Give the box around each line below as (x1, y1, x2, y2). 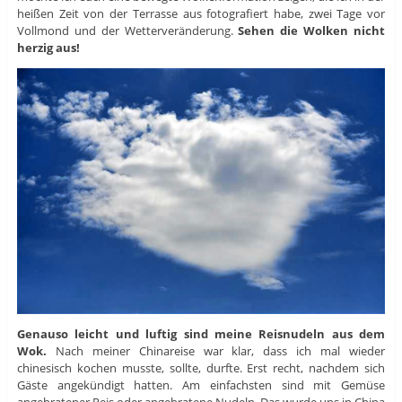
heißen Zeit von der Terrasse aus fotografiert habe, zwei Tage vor (16, 5, 386, 22)
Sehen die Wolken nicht (238, 22, 386, 39)
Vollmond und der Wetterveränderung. (16, 22, 239, 39)
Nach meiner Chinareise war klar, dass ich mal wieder (46, 343, 386, 360)
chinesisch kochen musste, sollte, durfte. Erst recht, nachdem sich (16, 360, 386, 377)
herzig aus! (16, 39, 80, 57)
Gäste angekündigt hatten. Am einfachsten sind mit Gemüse (16, 377, 386, 394)
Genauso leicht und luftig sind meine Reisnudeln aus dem (16, 326, 386, 343)
